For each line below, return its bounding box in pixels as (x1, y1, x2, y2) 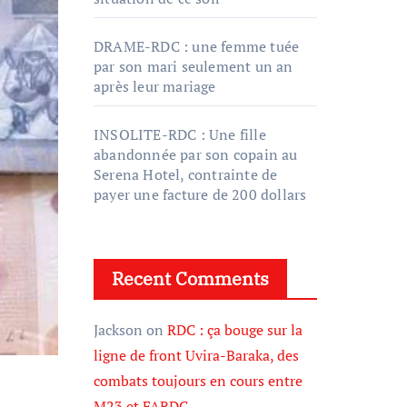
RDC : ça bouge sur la (167, 320, 303, 340)
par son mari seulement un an (94, 56, 293, 76)
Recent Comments (112, 266, 269, 291)
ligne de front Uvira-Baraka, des (94, 345, 299, 365)
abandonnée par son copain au (94, 144, 298, 164)
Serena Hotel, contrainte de (94, 164, 278, 184)
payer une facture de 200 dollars (94, 184, 307, 204)
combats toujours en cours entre (94, 371, 303, 391)
